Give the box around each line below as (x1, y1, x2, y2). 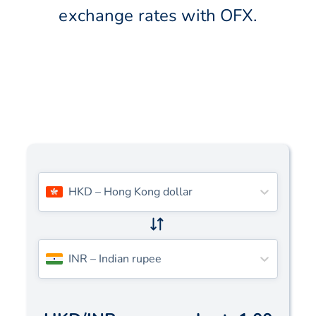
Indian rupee (99, 251, 162, 267)
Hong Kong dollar (104, 184, 193, 200)
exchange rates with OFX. (59, 4, 257, 28)
